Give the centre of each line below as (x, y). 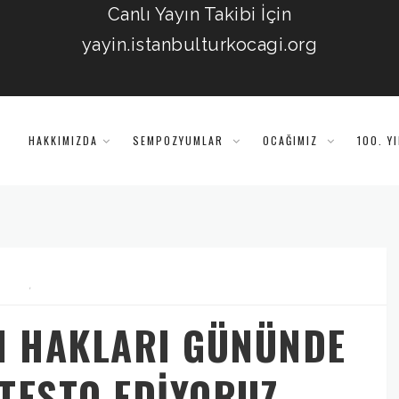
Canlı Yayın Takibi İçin (199, 14)
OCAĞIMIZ (293, 140)
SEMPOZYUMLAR (180, 140)
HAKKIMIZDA (63, 140)
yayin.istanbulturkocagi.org (199, 45)
